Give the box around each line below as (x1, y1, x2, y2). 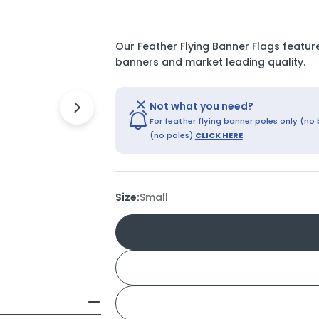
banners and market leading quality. (115, 55, 305, 69)
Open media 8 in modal (105, 107, 228, 122)
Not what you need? (149, 99, 253, 113)
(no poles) (149, 130, 195, 141)
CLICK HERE (194, 130, 243, 141)
